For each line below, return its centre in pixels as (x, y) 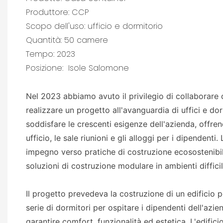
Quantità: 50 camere (67, 40)
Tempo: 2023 (50, 54)
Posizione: (46, 68)
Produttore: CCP (57, 12)
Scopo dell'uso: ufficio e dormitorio (94, 26)
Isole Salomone (97, 68)
